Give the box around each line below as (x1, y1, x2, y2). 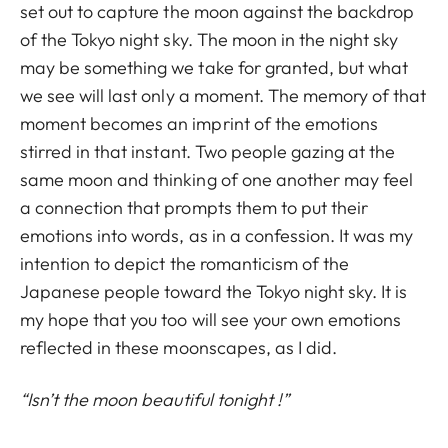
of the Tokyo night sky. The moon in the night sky (20, 27, 399, 51)
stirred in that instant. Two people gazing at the (20, 139, 396, 163)
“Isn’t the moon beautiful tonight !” (20, 387, 289, 411)
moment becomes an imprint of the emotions (20, 111, 379, 135)
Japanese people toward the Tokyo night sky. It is (20, 279, 408, 303)
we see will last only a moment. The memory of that (20, 83, 427, 107)
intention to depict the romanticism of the (20, 251, 350, 275)
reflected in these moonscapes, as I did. (20, 335, 337, 359)
